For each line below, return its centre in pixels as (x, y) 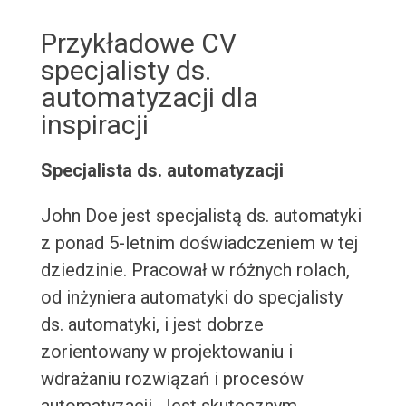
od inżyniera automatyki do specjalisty (191, 298)
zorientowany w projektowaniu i (166, 352)
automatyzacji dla (149, 98)
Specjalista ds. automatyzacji (162, 171)
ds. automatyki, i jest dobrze (152, 325)
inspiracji (94, 125)
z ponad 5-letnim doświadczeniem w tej (199, 243)
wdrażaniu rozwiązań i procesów (172, 379)
